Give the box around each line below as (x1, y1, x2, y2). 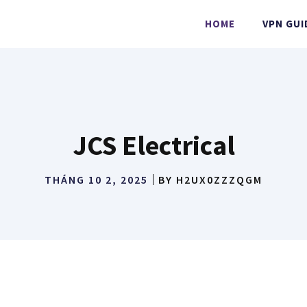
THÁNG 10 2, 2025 (45, 173, 148, 186)
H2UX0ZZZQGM (176, 173, 262, 186)
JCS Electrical (72, 128, 235, 162)
